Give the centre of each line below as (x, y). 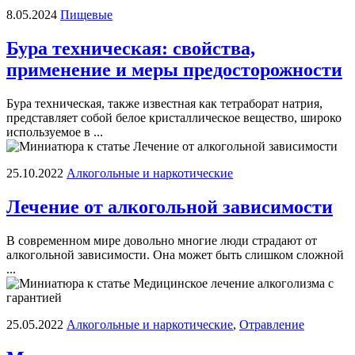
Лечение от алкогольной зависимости (170, 206)
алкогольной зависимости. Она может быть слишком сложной (175, 254)
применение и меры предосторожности (174, 69)
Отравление (272, 324)
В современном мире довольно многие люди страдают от (162, 240)
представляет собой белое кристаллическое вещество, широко (174, 117)
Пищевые (86, 15)
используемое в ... (55, 132)
